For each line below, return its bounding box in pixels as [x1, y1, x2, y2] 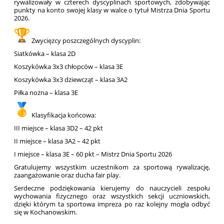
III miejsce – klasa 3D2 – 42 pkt [14, 123, 103, 133]
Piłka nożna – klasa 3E [14, 88, 78, 97]
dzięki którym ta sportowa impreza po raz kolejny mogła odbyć [14, 199, 210, 209]
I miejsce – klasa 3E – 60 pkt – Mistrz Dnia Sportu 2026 [14, 149, 172, 159]
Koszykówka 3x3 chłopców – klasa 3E [14, 62, 123, 71]
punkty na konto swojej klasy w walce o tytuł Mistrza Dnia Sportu [14, 5, 210, 15]
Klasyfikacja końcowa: [30, 110, 96, 120]
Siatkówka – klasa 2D [14, 49, 76, 58]
